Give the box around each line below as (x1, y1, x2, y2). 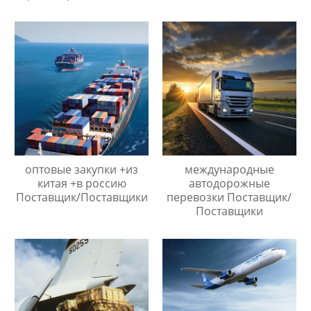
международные (184, 162, 274, 178)
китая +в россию (37, 176, 126, 192)
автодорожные (188, 176, 270, 192)
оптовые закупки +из (25, 162, 139, 178)
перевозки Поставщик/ (167, 190, 292, 205)
